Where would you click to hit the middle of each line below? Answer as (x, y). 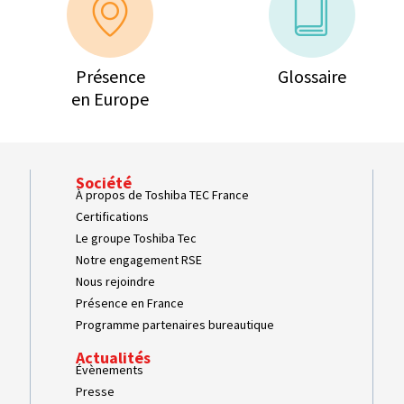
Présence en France (130, 303)
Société (104, 182)
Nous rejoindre (116, 281)
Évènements (110, 369)
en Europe (110, 98)
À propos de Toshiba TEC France (163, 194)
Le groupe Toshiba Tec (137, 238)
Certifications (113, 216)
